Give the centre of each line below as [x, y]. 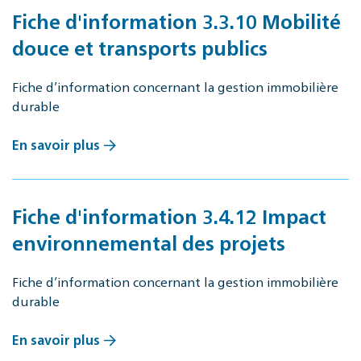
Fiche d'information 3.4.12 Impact [169, 216]
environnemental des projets [149, 242]
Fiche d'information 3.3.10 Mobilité [176, 21]
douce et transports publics [140, 47]
